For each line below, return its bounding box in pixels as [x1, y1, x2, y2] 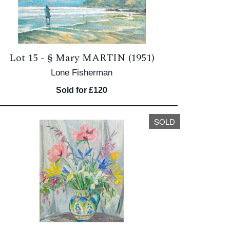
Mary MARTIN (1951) [55, 50, 155, 66]
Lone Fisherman [51, 68, 113, 78]
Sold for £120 [56, 86, 108, 94]
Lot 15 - [9, 50, 47, 66]
